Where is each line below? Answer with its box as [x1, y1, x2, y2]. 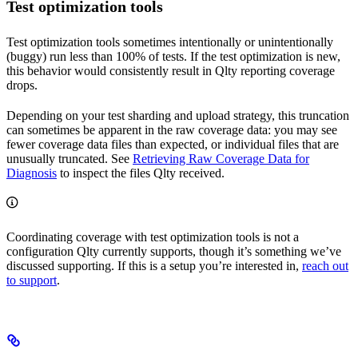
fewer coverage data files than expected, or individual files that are [6, 137, 339, 152]
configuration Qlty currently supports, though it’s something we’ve [6, 245, 341, 259]
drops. [6, 78, 38, 93]
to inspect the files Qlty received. [57, 166, 225, 181]
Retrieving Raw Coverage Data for [133, 152, 309, 166]
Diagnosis [6, 166, 57, 181]
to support [6, 273, 57, 288]
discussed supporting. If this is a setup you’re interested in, [6, 259, 302, 273]
